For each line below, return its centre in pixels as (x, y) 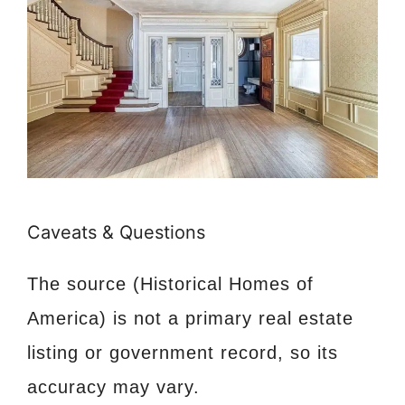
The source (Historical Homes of (170, 283)
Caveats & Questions (116, 232)
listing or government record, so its (183, 352)
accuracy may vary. (113, 386)
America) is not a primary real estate (190, 318)
